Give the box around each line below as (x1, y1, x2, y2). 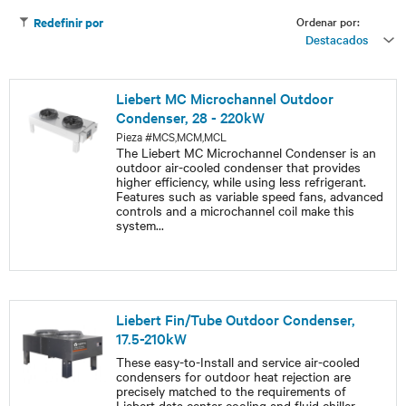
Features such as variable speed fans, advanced (115, 187, 383, 205)
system (115, 216, 156, 234)
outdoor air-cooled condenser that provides (115, 158, 361, 176)
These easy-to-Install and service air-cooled (115, 353, 360, 371)
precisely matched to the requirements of (115, 382, 346, 400)
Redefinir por (34, 14, 103, 31)
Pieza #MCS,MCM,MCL (115, 128, 227, 144)
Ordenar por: (296, 13, 360, 29)
